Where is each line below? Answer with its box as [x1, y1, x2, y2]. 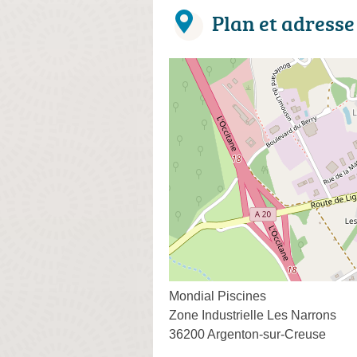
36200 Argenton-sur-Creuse [169, 327, 326, 341]
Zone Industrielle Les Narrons [169, 308, 336, 322]
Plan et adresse [212, 8, 355, 37]
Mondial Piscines [169, 288, 266, 303]
